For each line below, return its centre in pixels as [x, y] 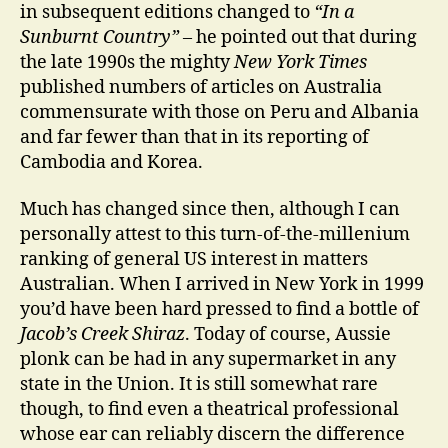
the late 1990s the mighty [127, 62]
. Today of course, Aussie [288, 334]
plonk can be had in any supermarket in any [208, 359]
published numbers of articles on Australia [201, 87]
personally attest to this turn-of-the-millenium [215, 234]
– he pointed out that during [298, 37]
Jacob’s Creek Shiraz [102, 334]
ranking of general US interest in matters [194, 259]
